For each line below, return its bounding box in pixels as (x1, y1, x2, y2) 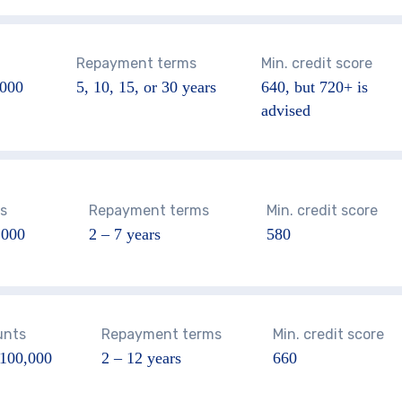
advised (260, 101, 310, 120)
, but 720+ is (284, 78, 368, 97)
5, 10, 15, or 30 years (76, 78, 216, 97)
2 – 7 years (88, 225, 161, 244)
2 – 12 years (100, 349, 181, 368)
